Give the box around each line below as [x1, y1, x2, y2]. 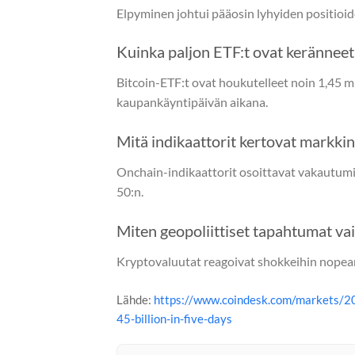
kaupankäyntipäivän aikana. [116, 94, 268, 110]
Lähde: [116, 292, 154, 307]
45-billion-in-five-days [116, 311, 232, 326]
